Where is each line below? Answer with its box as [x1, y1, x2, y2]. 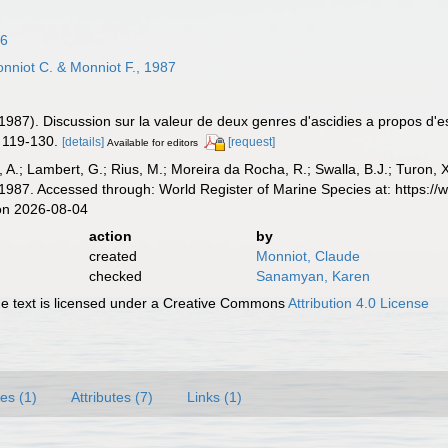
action [88, 227, 132, 244]
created [88, 247, 137, 264]
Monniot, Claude [255, 247, 360, 264]
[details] [62, 135, 105, 149]
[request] [228, 135, 276, 149]
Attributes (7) [71, 388, 153, 405]
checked [88, 267, 142, 284]
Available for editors [107, 137, 199, 148]
